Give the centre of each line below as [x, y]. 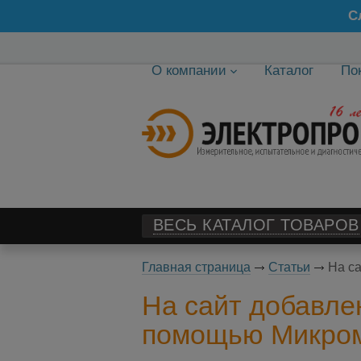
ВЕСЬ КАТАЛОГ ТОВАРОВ [256, 225]
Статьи [289, 267]
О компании [189, 71]
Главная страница [196, 267]
